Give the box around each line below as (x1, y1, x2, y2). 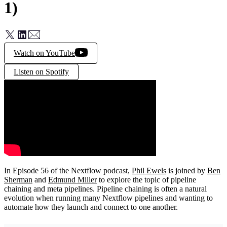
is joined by (166, 166, 207, 175)
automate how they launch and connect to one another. (4, 202, 178, 211)
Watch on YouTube (14, 48, 75, 57)
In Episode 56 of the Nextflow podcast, (4, 166, 132, 175)
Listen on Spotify (14, 67, 69, 76)
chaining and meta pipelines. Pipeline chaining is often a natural (4, 184, 207, 193)
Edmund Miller (48, 175, 97, 184)
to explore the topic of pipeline (97, 175, 196, 184)
